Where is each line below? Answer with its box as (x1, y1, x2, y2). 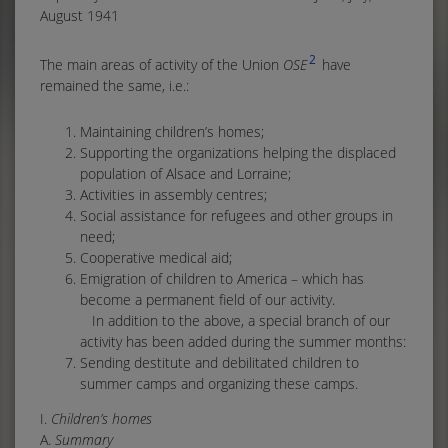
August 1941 (40, 6, 119, 25)
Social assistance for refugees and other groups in (80, 205, 393, 225)
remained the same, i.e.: (40, 75, 189, 95)
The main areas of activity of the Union (40, 54, 283, 74)
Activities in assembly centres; (80, 184, 267, 204)
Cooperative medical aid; (80, 247, 232, 267)
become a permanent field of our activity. (80, 289, 335, 309)
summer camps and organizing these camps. (80, 373, 358, 393)
